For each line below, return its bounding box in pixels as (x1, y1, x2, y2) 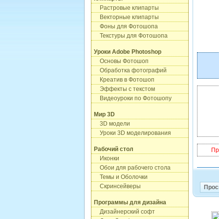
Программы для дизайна (94, 199, 166, 206)
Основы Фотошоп (94, 58, 149, 65)
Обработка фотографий (94, 67, 167, 74)
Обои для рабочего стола (94, 164, 171, 171)
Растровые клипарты (94, 4, 159, 11)
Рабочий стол (94, 146, 133, 153)
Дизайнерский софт (94, 208, 155, 215)
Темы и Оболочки (94, 174, 148, 180)
